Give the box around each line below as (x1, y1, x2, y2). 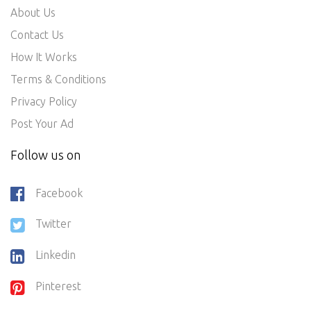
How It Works (10, 50, 77, 63)
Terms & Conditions (10, 72, 106, 85)
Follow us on (10, 147, 81, 162)
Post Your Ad (10, 117, 74, 130)
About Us (10, 6, 56, 19)
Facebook (35, 186, 83, 199)
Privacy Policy (10, 94, 77, 108)
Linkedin (35, 249, 76, 262)
